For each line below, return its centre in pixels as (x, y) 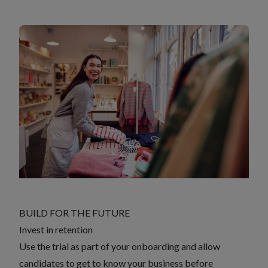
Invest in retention (56, 229)
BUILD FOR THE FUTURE (74, 213)
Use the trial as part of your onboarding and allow (120, 246)
